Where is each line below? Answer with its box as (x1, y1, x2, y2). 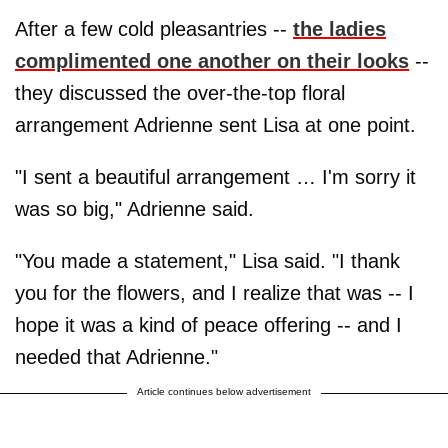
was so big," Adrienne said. (15, 197, 254, 220)
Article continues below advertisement (137, 385, 311, 397)
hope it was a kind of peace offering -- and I (15, 313, 402, 336)
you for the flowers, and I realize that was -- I (15, 281, 414, 304)
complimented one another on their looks (15, 49, 409, 72)
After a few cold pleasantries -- (15, 17, 293, 40)
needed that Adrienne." (15, 345, 218, 368)
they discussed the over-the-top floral (15, 81, 345, 104)
